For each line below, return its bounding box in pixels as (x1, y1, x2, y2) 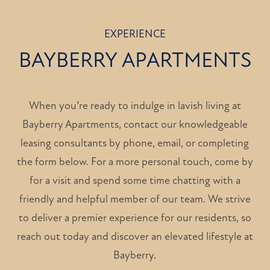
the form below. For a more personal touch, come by (16, 155, 253, 169)
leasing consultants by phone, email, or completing (20, 136, 250, 150)
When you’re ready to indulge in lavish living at (28, 99, 241, 113)
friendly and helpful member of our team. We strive (19, 192, 251, 206)
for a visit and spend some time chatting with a (29, 174, 240, 187)
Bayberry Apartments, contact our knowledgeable (22, 118, 248, 131)
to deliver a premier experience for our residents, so (18, 211, 251, 225)
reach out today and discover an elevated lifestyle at (16, 230, 253, 243)
